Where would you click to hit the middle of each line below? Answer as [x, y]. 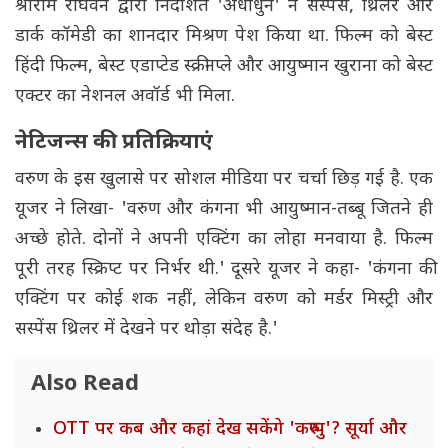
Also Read [85, 385]
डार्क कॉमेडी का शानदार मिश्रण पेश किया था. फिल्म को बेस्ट [224, 37]
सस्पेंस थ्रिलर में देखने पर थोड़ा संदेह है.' [146, 330]
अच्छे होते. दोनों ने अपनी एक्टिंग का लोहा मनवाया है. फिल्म [224, 240]
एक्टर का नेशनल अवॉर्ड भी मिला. [125, 97]
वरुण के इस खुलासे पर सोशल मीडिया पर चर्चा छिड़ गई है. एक [224, 180]
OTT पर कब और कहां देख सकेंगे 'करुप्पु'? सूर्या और [230, 430]
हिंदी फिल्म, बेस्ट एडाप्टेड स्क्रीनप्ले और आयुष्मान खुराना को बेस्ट [224, 67]
